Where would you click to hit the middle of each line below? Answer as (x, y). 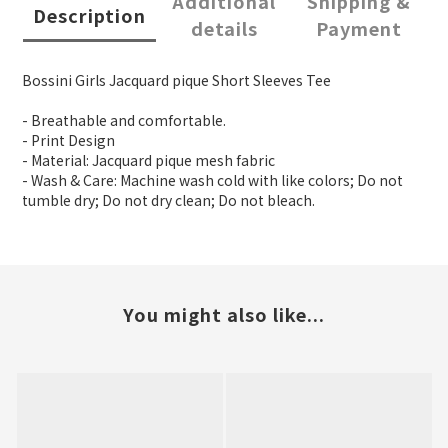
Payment (358, 28)
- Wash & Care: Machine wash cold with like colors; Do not (212, 180)
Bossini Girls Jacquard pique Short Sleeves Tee (176, 80)
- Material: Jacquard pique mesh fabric (148, 160)
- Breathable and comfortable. (124, 120)
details (224, 28)
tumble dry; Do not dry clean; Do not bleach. (168, 200)
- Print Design (68, 140)
